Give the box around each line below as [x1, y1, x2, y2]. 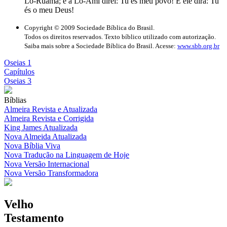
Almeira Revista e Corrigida [4, 113, 94, 123]
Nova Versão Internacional [4, 159, 89, 168]
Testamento [4, 211, 64, 225]
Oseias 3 [4, 76, 31, 85]
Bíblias [4, 95, 26, 104]
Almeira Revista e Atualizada [4, 104, 97, 113]
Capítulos [4, 67, 34, 76]
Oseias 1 [4, 58, 31, 67]
